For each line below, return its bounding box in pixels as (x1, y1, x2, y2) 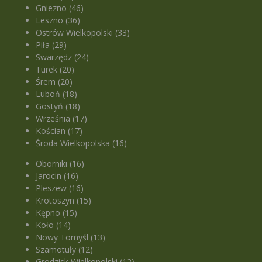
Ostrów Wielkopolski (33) (36, 26, 130, 38)
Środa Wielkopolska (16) (36, 137, 127, 149)
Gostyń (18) (36, 100, 81, 112)
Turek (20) (36, 63, 75, 75)
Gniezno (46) (36, 2, 84, 13)
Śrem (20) (36, 75, 73, 87)
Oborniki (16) (36, 157, 85, 169)
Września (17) (36, 112, 88, 124)
